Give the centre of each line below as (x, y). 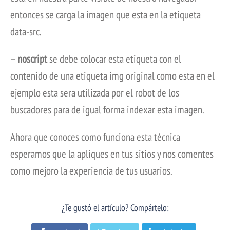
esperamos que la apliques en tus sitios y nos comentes (112, 154)
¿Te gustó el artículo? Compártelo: (115, 208)
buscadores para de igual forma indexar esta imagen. (107, 110)
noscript (32, 59)
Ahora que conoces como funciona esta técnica (95, 137)
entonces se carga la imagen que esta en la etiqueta (106, 15)
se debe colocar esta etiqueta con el (114, 59)
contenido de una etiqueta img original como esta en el (112, 76)
